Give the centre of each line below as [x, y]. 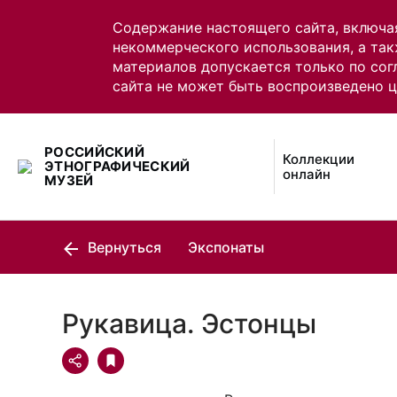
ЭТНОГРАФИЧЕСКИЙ [117, 166]
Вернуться [123, 247]
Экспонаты [226, 247]
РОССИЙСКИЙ [95, 152]
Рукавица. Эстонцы [189, 323]
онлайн [307, 174]
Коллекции [319, 159]
